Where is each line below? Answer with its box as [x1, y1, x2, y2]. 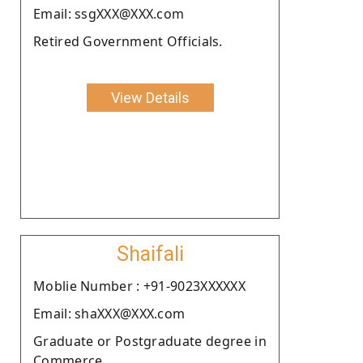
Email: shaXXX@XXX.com [33, 304, 186, 322]
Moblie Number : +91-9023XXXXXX [33, 276, 246, 295]
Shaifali [116, 241, 184, 266]
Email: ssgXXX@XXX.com [33, 4, 185, 23]
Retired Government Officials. [33, 32, 223, 50]
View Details [110, 88, 190, 106]
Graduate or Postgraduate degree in [33, 331, 267, 350]
